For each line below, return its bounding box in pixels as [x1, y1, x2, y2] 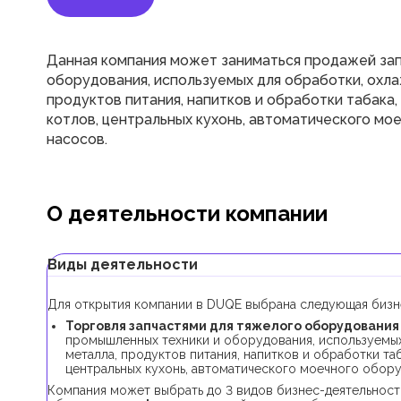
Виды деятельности [47, 256, 198, 273]
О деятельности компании [47, 200, 328, 226]
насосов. [47, 131, 107, 148]
